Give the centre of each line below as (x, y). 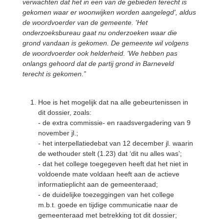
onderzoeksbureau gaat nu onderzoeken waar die (100, 33)
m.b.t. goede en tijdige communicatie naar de (108, 205)
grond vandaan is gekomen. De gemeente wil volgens (106, 43)
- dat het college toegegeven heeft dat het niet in (113, 164)
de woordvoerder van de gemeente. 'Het (85, 22)
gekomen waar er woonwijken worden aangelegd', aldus (109, 12)
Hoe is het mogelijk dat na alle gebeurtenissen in (113, 102)
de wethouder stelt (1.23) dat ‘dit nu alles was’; (110, 153)
